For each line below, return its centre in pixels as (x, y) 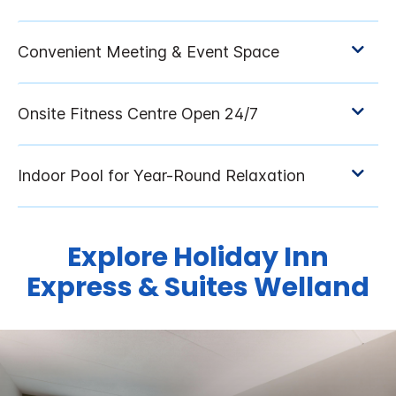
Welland (312, 288)
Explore (120, 258)
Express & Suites (137, 288)
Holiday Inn (251, 258)
